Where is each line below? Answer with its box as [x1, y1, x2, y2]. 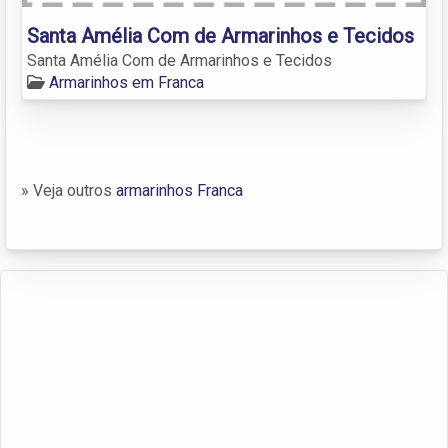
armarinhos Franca [116, 180, 243, 200]
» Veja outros [21, 180, 116, 200]
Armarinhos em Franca [49, 72, 204, 92]
